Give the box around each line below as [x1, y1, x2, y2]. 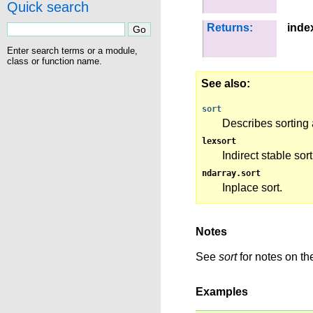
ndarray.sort [202, 168, 261, 178]
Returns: [207, 22, 253, 34]
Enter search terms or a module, [7, 45, 138, 56]
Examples [196, 286, 248, 298]
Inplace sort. [222, 182, 282, 194]
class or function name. [7, 55, 102, 66]
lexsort [202, 136, 236, 146]
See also [201, 78, 247, 89]
